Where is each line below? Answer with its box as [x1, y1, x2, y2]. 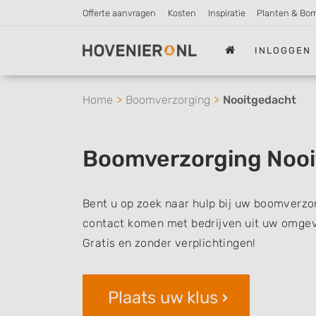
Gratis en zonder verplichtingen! [83, 236, 256, 250]
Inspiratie [207, 8, 245, 18]
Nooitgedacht [223, 93, 296, 107]
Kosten [167, 8, 196, 18]
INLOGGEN [255, 44, 312, 56]
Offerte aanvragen [83, 8, 156, 18]
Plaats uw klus [108, 288, 218, 308]
